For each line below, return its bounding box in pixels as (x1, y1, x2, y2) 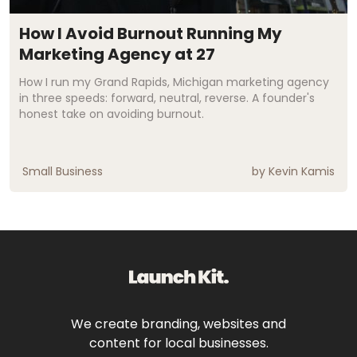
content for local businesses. (88, 334, 269, 353)
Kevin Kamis (269, 163, 335, 179)
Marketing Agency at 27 (19, 42, 215, 65)
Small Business (22, 163, 103, 179)
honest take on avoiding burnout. (19, 105, 204, 122)
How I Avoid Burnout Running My (19, 22, 282, 45)
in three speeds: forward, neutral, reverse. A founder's (19, 89, 315, 106)
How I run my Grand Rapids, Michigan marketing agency (19, 73, 329, 90)
